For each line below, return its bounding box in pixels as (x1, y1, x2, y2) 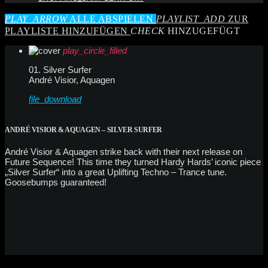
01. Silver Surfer (29, 64, 92, 75)
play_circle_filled (63, 45, 127, 56)
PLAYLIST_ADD (156, 13, 226, 24)
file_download (29, 93, 81, 104)
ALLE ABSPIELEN (67, 13, 156, 24)
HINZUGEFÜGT (165, 25, 240, 36)
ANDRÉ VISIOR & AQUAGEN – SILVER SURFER (5, 125, 162, 134)
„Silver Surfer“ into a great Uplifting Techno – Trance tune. (5, 167, 227, 178)
